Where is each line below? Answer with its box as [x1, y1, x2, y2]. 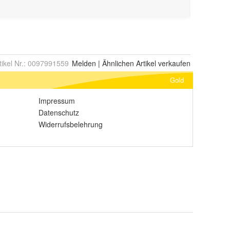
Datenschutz [39, 107, 79, 118]
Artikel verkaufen [134, 58, 190, 68]
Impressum [39, 95, 75, 106]
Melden [72, 58, 96, 68]
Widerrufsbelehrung [39, 119, 103, 129]
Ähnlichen [102, 58, 134, 68]
